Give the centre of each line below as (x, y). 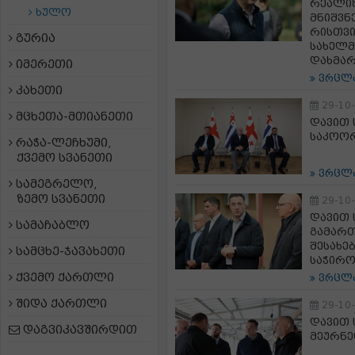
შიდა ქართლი (60, 303)
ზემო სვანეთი (61, 199)
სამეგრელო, (55, 184)
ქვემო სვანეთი (65, 158)
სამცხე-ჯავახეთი (69, 251)
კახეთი (38, 90)
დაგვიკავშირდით (78, 330)
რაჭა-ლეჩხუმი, (62, 143)
